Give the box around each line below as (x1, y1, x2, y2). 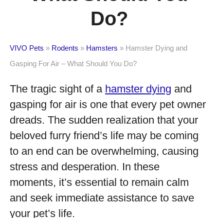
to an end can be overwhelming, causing (10, 145, 199, 157)
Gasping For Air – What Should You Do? (10, 59, 137, 68)
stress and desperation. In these (10, 161, 160, 173)
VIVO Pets (10, 44, 44, 52)
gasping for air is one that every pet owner (10, 98, 206, 110)
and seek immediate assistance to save (10, 192, 194, 204)
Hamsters (86, 44, 118, 52)
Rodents (52, 44, 78, 52)
